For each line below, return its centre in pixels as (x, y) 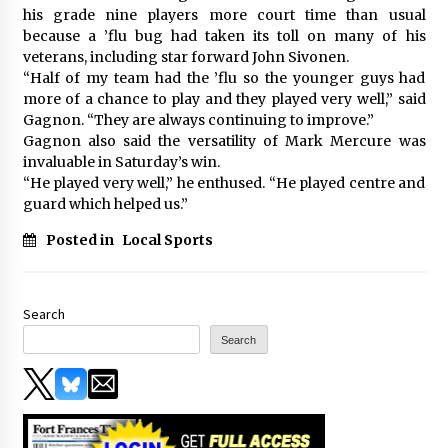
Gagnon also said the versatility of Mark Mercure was (224, 140)
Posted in (81, 239)
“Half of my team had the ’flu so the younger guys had (224, 77)
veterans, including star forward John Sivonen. (185, 56)
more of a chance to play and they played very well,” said (224, 98)
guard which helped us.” (105, 203)
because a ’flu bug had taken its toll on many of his (224, 35)
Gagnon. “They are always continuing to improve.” (198, 119)
